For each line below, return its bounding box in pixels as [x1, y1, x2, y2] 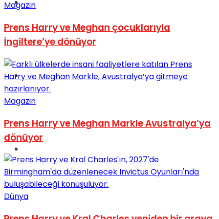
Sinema [23, 70, 52, 81]
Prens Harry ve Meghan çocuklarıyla [4, 21, 170, 35]
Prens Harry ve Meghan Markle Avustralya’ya [4, 116, 211, 130]
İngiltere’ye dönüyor [4, 35, 96, 49]
